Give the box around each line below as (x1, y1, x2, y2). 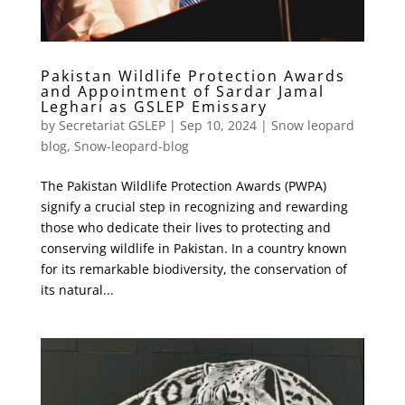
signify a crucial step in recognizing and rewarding (40, 198, 348, 216)
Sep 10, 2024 (179, 117, 257, 135)
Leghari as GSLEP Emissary (40, 97, 268, 118)
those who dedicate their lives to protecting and (40, 219, 331, 237)
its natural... (40, 281, 114, 299)
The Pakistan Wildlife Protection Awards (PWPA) (40, 177, 326, 195)
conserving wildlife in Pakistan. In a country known (40, 240, 347, 258)
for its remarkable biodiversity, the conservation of (40, 260, 347, 278)
